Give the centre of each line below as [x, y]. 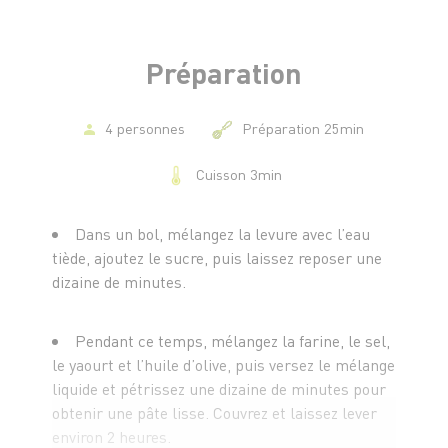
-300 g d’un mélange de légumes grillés [183, 33]
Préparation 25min [303, 127]
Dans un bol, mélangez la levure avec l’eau [223, 233]
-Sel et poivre [98, 57]
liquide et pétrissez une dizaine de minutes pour [219, 388]
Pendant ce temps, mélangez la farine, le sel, [233, 340]
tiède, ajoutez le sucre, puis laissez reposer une [217, 257]
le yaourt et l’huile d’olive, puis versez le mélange [224, 364]
